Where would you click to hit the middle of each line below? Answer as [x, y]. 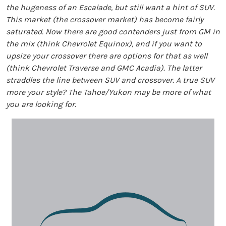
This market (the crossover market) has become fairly [105, 19]
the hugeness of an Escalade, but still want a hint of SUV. [110, 7]
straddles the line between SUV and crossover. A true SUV [110, 80]
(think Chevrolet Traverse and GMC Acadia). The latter [104, 68]
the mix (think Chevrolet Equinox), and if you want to [104, 44]
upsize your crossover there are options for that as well [107, 56]
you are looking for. [41, 104]
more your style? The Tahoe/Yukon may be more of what [108, 92]
